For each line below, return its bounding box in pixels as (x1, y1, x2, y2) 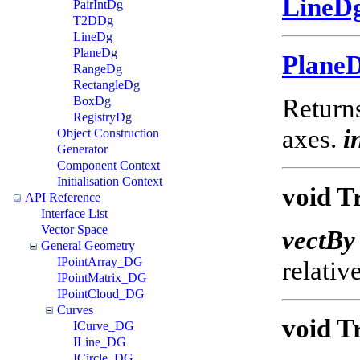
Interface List (41, 206, 108, 220)
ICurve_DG (73, 318, 134, 333)
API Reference (25, 190, 100, 204)
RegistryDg (73, 109, 132, 124)
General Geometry (41, 238, 135, 252)
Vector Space (41, 222, 108, 236)
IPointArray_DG (57, 254, 143, 268)
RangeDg (73, 61, 122, 76)
